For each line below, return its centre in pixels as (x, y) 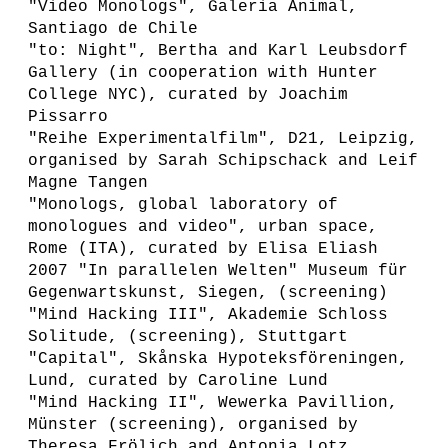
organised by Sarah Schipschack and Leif (223, 161)
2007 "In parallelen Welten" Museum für (218, 271)
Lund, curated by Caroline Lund (178, 381)
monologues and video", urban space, (203, 227)
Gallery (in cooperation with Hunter (203, 73)
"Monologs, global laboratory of (183, 205)
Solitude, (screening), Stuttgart (188, 337)
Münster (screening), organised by (193, 425)
